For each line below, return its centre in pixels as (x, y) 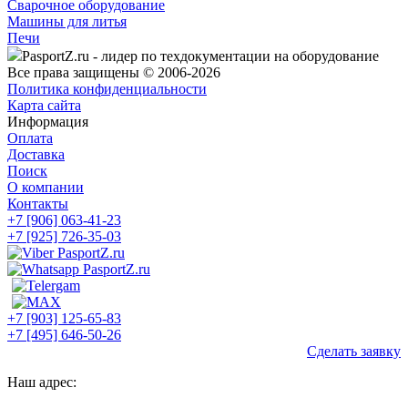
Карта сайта (44, 106)
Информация (48, 122)
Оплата (30, 138)
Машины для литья (67, 22)
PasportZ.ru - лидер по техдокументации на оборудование (200, 56)
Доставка (36, 155)
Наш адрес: (42, 382)
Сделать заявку (354, 352)
